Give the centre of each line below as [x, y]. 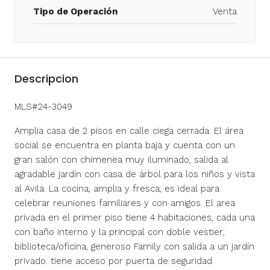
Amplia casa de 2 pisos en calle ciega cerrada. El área [129, 130]
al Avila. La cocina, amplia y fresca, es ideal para [117, 188]
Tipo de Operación [75, 11]
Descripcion [46, 78]
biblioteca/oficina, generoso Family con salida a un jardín [134, 246]
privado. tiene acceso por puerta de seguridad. [114, 261]
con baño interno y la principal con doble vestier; [120, 232]
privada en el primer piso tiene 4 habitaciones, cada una [135, 217]
